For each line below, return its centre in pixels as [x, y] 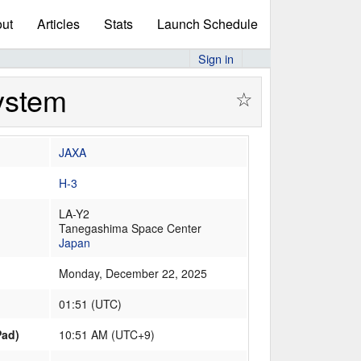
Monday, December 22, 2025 [133, 274]
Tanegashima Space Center [131, 228]
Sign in [216, 58]
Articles [58, 24]
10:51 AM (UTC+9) [107, 335]
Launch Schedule [207, 24]
